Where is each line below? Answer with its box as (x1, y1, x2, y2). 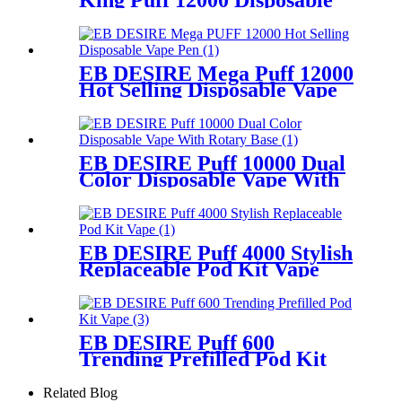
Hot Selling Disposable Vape (79, 78, 337, 101)
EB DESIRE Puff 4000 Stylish (79, 240, 353, 265)
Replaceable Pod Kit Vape (79, 257, 319, 281)
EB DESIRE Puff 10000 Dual (79, 151, 345, 175)
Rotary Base (79, 183, 192, 207)
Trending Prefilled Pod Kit (79, 346, 327, 371)
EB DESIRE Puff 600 (79, 330, 275, 354)
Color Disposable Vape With (79, 167, 339, 191)
